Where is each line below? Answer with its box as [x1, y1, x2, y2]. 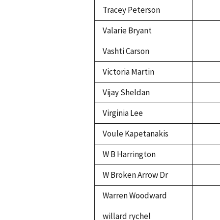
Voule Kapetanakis [103, 128, 168, 139]
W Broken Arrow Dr [103, 169, 168, 181]
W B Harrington [103, 149, 156, 160]
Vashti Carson [103, 46, 149, 57]
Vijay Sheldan [103, 87, 150, 98]
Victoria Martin [103, 66, 154, 78]
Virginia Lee [103, 108, 143, 119]
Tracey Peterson [103, 4, 160, 16]
